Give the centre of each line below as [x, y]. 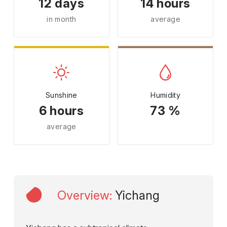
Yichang [137, 195]
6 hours [62, 111]
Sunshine [61, 95]
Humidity [166, 95]
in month [62, 19]
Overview [83, 195]
